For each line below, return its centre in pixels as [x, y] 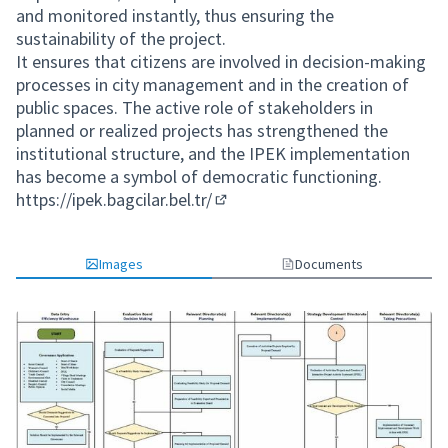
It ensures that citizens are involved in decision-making [221, 61]
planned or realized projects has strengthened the [202, 130]
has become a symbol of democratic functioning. [199, 176]
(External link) [264, 216]
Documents [329, 264]
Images [121, 264]
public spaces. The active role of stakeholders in [194, 107]
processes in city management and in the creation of [212, 84]
